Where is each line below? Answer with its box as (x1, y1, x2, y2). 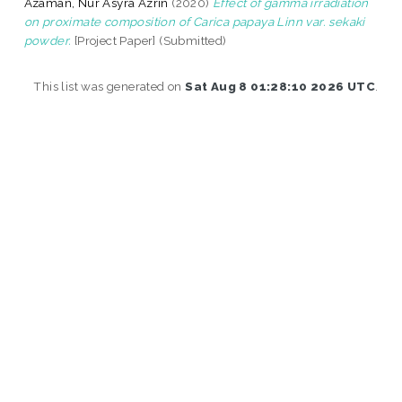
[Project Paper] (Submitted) (71, 32, 227, 48)
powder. (23, 32, 72, 48)
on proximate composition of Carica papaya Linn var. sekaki (23, 13, 365, 29)
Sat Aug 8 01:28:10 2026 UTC (185, 78, 375, 93)
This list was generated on (33, 78, 186, 93)
